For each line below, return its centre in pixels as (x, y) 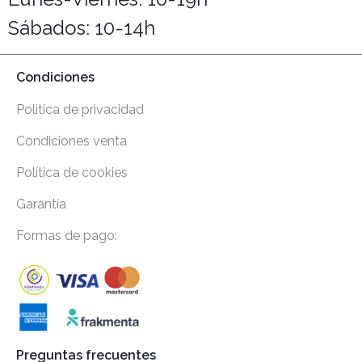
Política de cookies (72, 173)
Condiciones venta (72, 141)
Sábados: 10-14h (82, 27)
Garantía (41, 204)
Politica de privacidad (80, 110)
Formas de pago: (67, 236)
